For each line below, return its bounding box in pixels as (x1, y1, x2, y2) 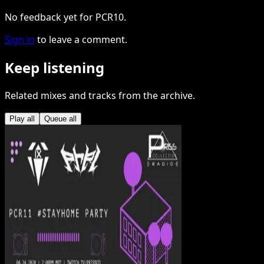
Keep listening (5, 58, 104, 78)
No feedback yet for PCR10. (5, 11, 126, 24)
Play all (9, 114, 35, 124)
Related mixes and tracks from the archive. (5, 89, 195, 103)
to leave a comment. (37, 33, 127, 47)
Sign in (5, 33, 35, 47)
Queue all (44, 114, 77, 124)
